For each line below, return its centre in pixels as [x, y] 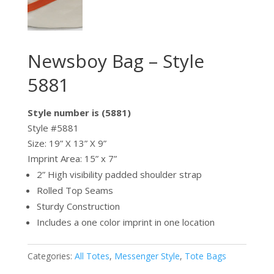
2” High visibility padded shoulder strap [119, 174]
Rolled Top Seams [75, 190]
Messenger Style [147, 256]
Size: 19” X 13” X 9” [67, 143]
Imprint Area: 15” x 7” [72, 158]
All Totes [92, 256]
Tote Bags [205, 256]
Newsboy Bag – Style [116, 61]
